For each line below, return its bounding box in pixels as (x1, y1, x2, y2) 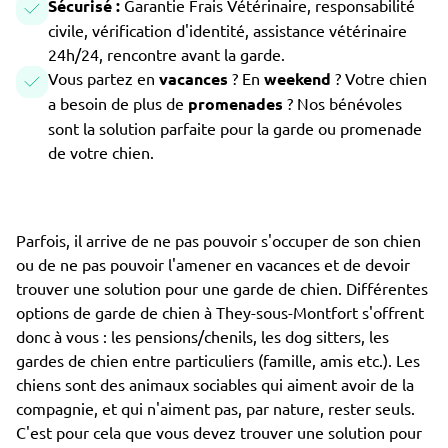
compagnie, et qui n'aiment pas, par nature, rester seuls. (16, 398, 415, 418)
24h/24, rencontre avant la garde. (48, 44, 285, 64)
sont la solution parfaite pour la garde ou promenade (48, 118, 422, 138)
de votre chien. (48, 142, 154, 162)
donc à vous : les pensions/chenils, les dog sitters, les (16, 326, 389, 346)
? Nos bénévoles (287, 93, 402, 113)
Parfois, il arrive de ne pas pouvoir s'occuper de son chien (16, 230, 421, 250)
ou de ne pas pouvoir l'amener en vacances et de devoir (16, 254, 410, 274)
